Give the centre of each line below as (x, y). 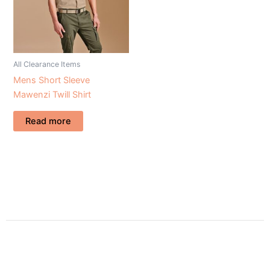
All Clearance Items (47, 64)
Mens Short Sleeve (52, 80)
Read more (49, 121)
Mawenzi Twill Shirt (52, 95)
